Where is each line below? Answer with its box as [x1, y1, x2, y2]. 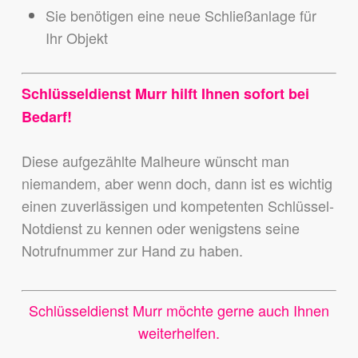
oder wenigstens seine [156, 217, 300, 239]
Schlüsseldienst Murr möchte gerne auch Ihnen [28, 300, 329, 321]
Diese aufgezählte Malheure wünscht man [21, 150, 289, 172]
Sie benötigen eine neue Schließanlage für [45, 5, 316, 26]
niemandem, [21, 173, 105, 194]
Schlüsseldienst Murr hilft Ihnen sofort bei [21, 83, 309, 105]
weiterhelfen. [137, 322, 220, 344]
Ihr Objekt [45, 27, 108, 49]
